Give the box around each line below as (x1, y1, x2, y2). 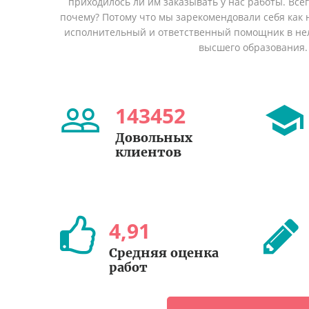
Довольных (115, 129, 192, 146)
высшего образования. (198, 40, 308, 54)
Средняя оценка (109, 244, 219, 261)
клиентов (115, 143, 181, 160)
